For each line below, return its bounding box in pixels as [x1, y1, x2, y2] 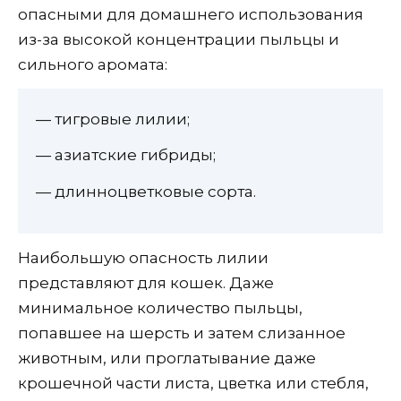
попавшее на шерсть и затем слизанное [18, 323, 346, 342]
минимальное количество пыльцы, [18, 298, 303, 317]
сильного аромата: [18, 55, 167, 73]
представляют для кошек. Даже [18, 273, 274, 292]
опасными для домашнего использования [18, 4, 363, 23]
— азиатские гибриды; [36, 146, 216, 165]
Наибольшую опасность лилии [18, 248, 269, 267]
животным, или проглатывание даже [18, 348, 316, 367]
